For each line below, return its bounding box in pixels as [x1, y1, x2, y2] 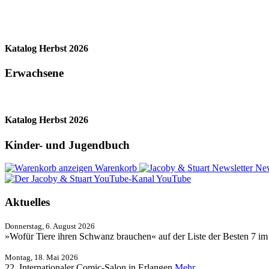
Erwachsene [5, 67, 64, 80]
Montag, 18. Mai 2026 [5, 252, 78, 262]
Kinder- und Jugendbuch [5, 138, 130, 151]
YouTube [154, 174, 191, 184]
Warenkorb [92, 163, 139, 174]
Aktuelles [5, 196, 50, 209]
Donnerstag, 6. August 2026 [5, 221, 95, 231]
